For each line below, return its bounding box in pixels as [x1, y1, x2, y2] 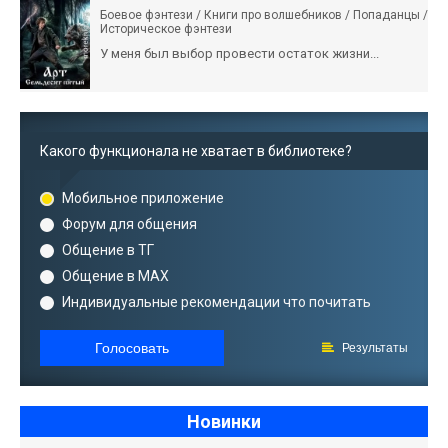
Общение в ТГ [62, 241, 154, 258]
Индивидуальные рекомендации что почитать [62, 293, 371, 310]
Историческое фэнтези [100, 21, 232, 36]
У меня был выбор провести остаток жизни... [100, 45, 379, 61]
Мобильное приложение [62, 189, 224, 206]
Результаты [339, 340, 408, 355]
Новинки [187, 410, 261, 432]
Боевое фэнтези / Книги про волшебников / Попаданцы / [100, 7, 428, 22]
